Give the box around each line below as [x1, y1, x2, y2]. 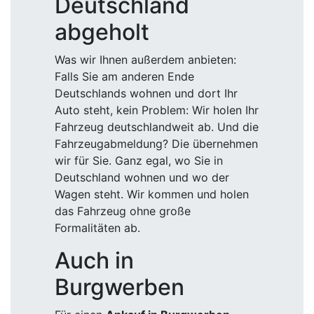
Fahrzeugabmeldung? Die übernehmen [55, 137, 258, 151]
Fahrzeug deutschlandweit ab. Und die [55, 120, 259, 134]
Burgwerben [55, 273, 184, 301]
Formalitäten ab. [55, 221, 140, 235]
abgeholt [55, 18, 149, 46]
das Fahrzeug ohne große [55, 204, 191, 218]
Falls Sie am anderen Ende [55, 69, 194, 83]
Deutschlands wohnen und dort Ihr [55, 86, 238, 100]
